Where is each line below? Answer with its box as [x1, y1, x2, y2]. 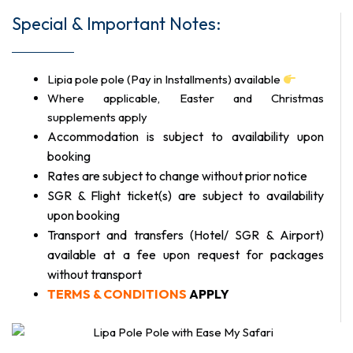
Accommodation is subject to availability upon [47, 128, 325, 145]
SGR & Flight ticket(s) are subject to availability [47, 188, 325, 204]
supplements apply [47, 110, 147, 125]
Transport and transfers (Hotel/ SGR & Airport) [47, 227, 325, 243]
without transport [47, 266, 142, 283]
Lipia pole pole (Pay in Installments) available [47, 72, 283, 87]
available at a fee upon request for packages [47, 247, 325, 263]
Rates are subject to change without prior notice [47, 168, 307, 184]
